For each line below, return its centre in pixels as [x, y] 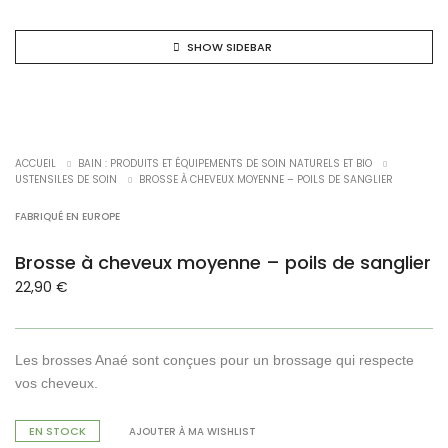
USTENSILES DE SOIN [66, 179]
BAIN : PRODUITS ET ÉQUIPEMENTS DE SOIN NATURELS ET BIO [225, 163]
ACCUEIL [35, 163]
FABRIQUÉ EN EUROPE [67, 216]
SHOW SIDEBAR [229, 47]
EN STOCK [57, 431]
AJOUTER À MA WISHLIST [192, 432]
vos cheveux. [56, 383]
